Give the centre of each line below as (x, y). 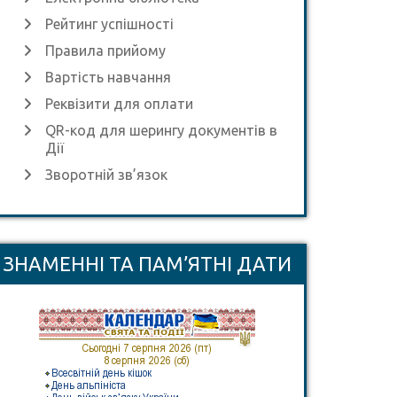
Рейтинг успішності (109, 24)
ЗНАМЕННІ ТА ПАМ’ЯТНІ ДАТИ (147, 264)
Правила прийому (105, 51)
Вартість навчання (108, 77)
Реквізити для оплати (119, 104)
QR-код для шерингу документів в (161, 130)
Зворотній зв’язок (106, 175)
